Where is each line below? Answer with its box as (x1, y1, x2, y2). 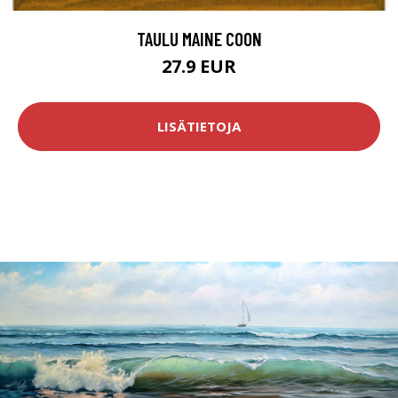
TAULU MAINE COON (136, 27, 262, 50)
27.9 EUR (162, 53, 236, 78)
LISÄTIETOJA (157, 117, 241, 136)
